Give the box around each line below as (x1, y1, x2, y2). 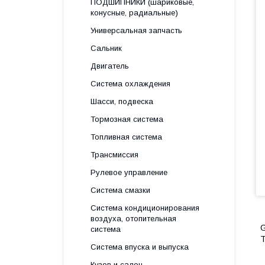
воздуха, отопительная (91, 214, 176, 223)
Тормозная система (91, 115, 163, 124)
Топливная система (91, 132, 162, 141)
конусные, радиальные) (91, 8, 178, 17)
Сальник (91, 44, 122, 53)
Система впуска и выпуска (91, 243, 189, 251)
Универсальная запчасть (91, 26, 182, 35)
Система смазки (91, 186, 150, 195)
